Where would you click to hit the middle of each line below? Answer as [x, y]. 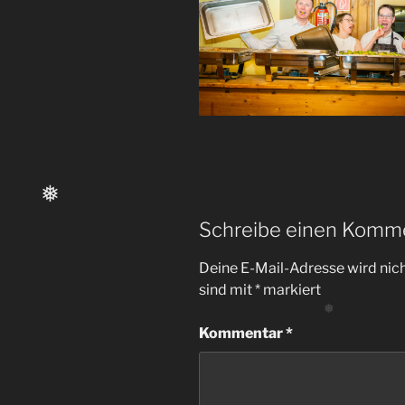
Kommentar [242, 334]
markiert [291, 290]
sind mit [227, 290]
